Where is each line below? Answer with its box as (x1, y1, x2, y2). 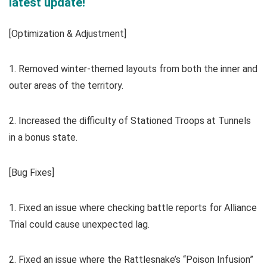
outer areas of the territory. (9, 80, 123, 92)
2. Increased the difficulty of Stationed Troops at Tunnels (9, 115, 251, 127)
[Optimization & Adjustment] (9, 28, 126, 40)
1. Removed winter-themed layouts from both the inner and (9, 63, 257, 75)
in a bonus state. (9, 132, 77, 144)
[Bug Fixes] (9, 167, 54, 179)
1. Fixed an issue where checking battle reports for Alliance (9, 202, 257, 214)
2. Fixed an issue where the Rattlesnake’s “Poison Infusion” (9, 254, 253, 266)
